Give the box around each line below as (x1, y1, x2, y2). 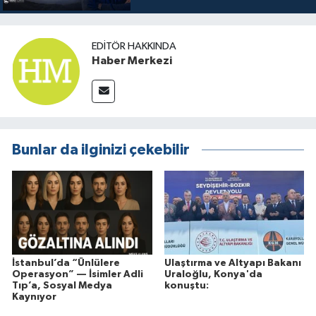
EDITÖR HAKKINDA (92, 41, 176, 52)
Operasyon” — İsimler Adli (12, 269, 143, 280)
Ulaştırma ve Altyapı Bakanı (164, 258, 301, 269)
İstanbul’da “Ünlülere (12, 258, 120, 269)
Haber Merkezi (92, 55, 172, 67)
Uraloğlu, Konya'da (164, 269, 262, 280)
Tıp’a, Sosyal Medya (12, 281, 112, 291)
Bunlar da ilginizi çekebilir (12, 142, 190, 157)
